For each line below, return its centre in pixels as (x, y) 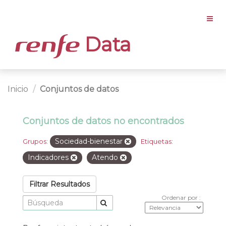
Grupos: (35, 141)
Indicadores (49, 157)
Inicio (18, 89)
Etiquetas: (157, 141)
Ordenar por (180, 197)
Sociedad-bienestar (90, 141)
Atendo (106, 157)
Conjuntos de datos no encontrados (103, 121)
